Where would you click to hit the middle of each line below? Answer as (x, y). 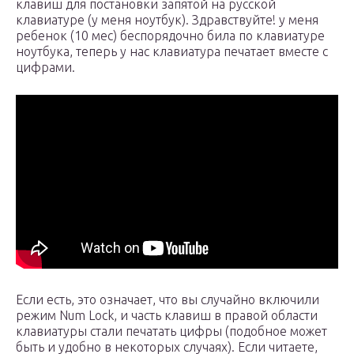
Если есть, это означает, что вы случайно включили (168, 300)
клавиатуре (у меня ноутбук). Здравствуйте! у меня (167, 20)
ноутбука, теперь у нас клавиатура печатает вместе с (172, 52)
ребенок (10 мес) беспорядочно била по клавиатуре (170, 36)
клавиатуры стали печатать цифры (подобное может (171, 331)
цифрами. (45, 68)
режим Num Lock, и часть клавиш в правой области (167, 316)
